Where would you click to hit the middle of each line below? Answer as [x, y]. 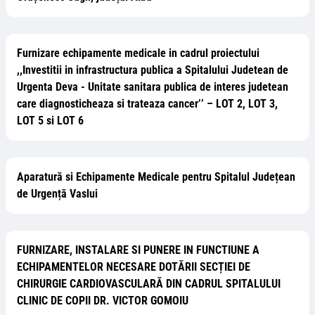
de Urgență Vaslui [57, 194]
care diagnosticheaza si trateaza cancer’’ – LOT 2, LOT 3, [147, 104]
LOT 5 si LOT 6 [50, 121]
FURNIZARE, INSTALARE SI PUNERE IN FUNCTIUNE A [138, 250]
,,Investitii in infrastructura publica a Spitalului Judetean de [153, 70]
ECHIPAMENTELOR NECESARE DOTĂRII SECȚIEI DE [134, 267]
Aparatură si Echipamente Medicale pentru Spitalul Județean [156, 177]
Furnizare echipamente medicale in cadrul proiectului [138, 53]
